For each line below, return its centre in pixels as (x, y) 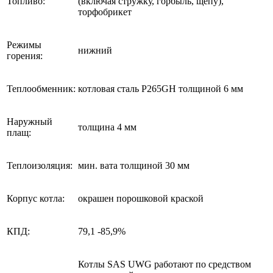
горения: (25, 56)
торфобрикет (105, 12)
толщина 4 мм (107, 127)
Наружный (30, 122)
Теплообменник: (41, 89)
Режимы (24, 45)
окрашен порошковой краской (141, 199)
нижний (95, 51)
